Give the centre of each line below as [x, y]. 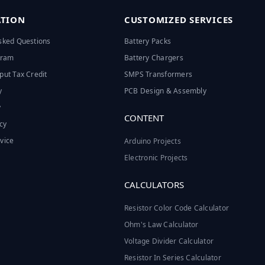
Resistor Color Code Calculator [177, 208]
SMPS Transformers [158, 74]
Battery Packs [148, 41]
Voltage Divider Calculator [169, 241]
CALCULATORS [154, 184]
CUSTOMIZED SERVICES [179, 19]
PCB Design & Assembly [165, 91]
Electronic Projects [156, 157]
